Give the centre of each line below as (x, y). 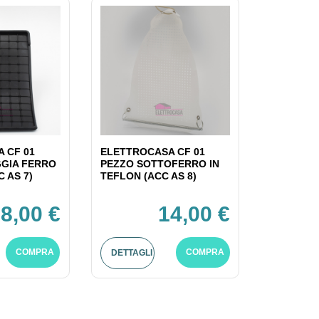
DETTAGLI (131, 253)
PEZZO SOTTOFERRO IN (159, 164)
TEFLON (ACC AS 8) (148, 176)
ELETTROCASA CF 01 (152, 152)
